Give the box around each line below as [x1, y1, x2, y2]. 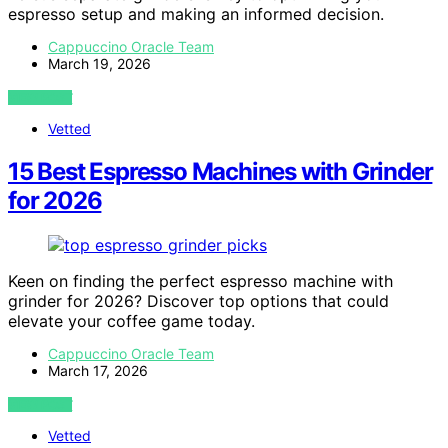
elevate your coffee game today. [8, 310, 255, 331]
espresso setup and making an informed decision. [8, 3, 384, 24]
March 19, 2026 [48, 54, 151, 72]
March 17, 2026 [48, 361, 148, 379]
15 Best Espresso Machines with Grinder [8, 156, 433, 186]
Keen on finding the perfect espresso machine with [8, 270, 393, 291]
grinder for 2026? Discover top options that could [8, 290, 389, 311]
